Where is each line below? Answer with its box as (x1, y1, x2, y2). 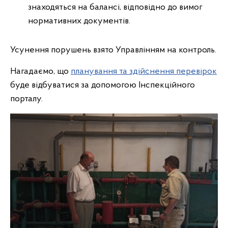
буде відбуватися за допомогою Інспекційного (10, 80, 195, 90)
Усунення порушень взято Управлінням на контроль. (10, 45, 216, 55)
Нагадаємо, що (10, 66, 71, 76)
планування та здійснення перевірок (71, 66, 217, 76)
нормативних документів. (28, 16, 130, 26)
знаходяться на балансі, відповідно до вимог (28, 2, 203, 12)
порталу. (10, 94, 43, 104)
